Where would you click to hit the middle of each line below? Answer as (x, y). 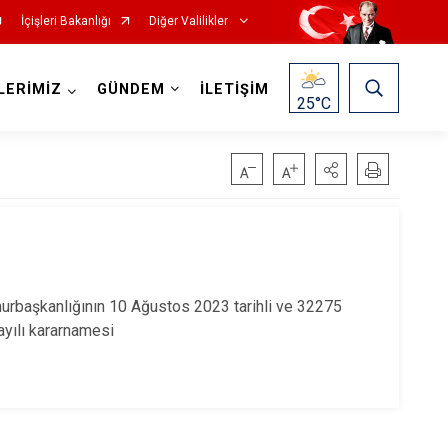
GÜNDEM (130, 89)
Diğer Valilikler (189, 21)
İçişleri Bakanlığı (65, 21)
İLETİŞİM (234, 89)
